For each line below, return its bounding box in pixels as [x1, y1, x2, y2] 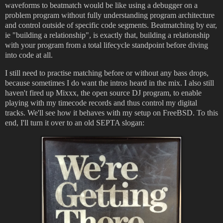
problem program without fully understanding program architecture [5, 11, 215, 20]
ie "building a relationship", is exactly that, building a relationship [5, 31, 210, 40]
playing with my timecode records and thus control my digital [5, 99, 197, 108]
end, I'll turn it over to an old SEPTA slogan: [5, 118, 144, 127]
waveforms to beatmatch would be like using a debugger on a [5, 1, 198, 10]
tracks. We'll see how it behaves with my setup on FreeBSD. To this [5, 109, 218, 117]
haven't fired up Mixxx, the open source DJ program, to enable [5, 89, 202, 98]
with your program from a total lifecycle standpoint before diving [5, 41, 208, 50]
